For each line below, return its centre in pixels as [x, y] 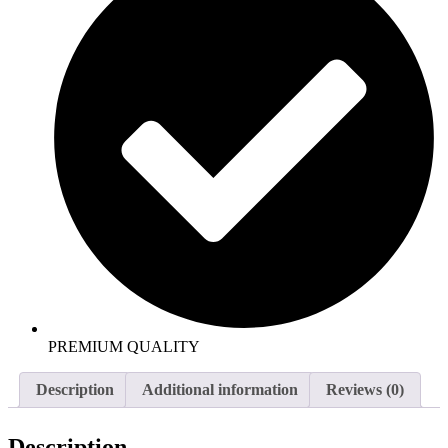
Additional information [220, 390]
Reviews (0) [365, 390]
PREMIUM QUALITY [124, 347]
